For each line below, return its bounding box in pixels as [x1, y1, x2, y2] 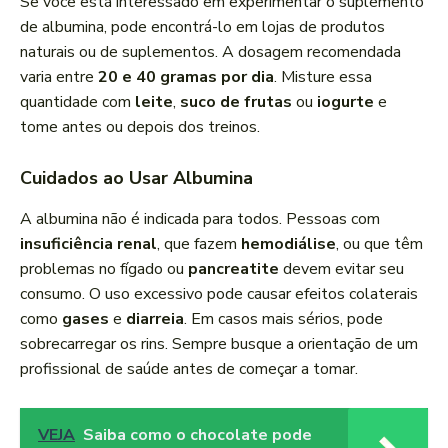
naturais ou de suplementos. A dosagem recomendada [20, 41, 401, 64]
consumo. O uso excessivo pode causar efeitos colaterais [20, 283, 418, 306]
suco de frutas [180, 91, 292, 114]
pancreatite [188, 258, 279, 281]
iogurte [317, 91, 374, 114]
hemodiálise [241, 233, 336, 256]
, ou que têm [336, 233, 423, 256]
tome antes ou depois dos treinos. [20, 116, 260, 139]
